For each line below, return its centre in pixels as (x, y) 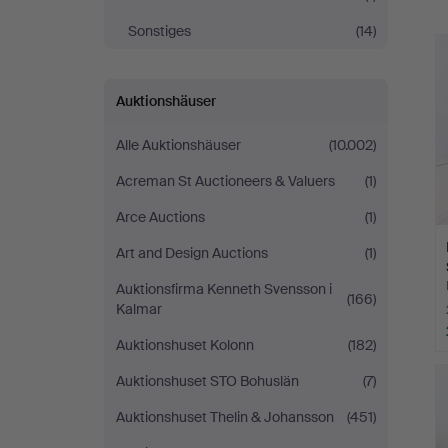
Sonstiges (159, 31)
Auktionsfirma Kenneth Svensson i (224, 289)
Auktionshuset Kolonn (185, 345)
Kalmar (139, 309)
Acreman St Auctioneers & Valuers (225, 181)
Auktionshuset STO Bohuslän (207, 381)
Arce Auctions (160, 217)
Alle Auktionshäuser (178, 145)
